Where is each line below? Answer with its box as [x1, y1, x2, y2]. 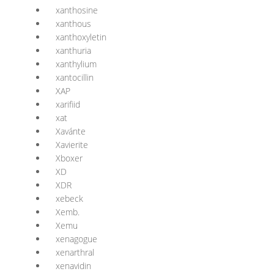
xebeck [56, 193, 83, 204]
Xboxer [56, 152, 83, 164]
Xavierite [56, 139, 88, 150]
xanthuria [56, 45, 91, 56]
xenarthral [56, 246, 94, 258]
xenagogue [56, 233, 97, 245]
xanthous [56, 18, 91, 29]
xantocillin [56, 72, 94, 83]
